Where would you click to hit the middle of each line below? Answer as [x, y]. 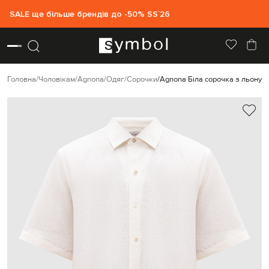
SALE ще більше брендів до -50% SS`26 [90, 14]
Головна [22, 79]
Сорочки [142, 79]
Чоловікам [57, 79]
